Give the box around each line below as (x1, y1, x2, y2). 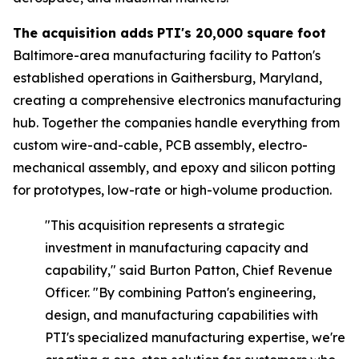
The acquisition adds (13, 25, 154, 41)
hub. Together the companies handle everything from (13, 115, 340, 131)
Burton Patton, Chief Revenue (146, 262, 333, 278)
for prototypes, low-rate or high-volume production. (13, 182, 332, 198)
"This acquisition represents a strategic (45, 217, 284, 233)
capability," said (45, 262, 146, 278)
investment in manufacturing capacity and (45, 240, 309, 256)
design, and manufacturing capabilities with (45, 307, 318, 323)
